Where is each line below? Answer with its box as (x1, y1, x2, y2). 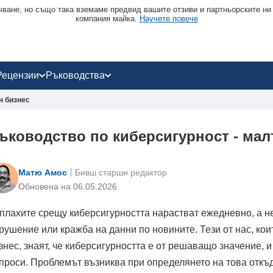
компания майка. (75, 14, 140, 23)
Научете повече (139, 14, 198, 23)
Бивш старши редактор (75, 167, 167, 177)
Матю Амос (18, 167, 67, 177)
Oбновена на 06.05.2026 (18, 181, 117, 191)
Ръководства (46, 70, 105, 80)
